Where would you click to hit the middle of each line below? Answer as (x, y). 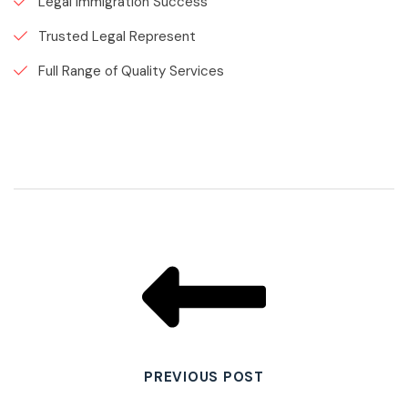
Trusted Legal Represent (117, 36)
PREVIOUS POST (204, 377)
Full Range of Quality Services (131, 71)
